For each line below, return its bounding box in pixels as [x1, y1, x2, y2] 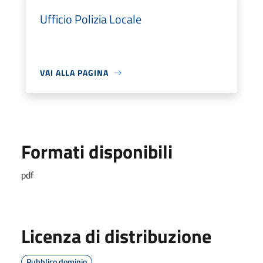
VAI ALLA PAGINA [40, 66, 109, 79]
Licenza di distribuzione [21, 222, 211, 250]
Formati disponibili [21, 137, 173, 166]
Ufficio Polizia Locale [40, 10, 141, 28]
